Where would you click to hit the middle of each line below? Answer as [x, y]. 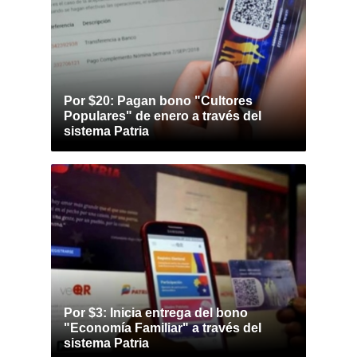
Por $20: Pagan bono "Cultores [158, 101]
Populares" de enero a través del [163, 116]
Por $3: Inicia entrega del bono [156, 313]
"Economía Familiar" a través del [163, 328]
